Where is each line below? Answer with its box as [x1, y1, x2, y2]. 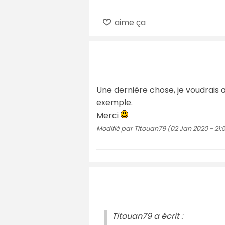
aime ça [113, 16, 146, 28]
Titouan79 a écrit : [112, 210, 183, 222]
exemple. [96, 96, 133, 108]
